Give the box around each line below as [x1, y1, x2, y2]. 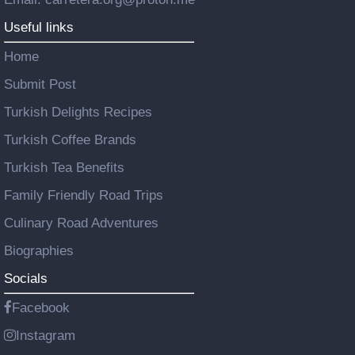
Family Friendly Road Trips [4, 187, 163, 203]
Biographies [4, 242, 74, 258]
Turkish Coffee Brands [4, 132, 136, 147]
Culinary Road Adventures [4, 215, 158, 231]
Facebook [12, 300, 70, 315]
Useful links [4, 19, 74, 35]
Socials [4, 270, 48, 286]
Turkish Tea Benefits [4, 159, 124, 175]
